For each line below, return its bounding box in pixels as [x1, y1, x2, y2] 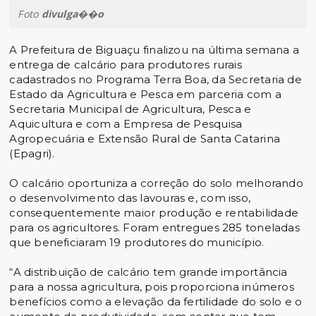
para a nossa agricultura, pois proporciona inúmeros [9, 280, 294, 294]
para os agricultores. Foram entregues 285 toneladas [9, 221, 300, 235]
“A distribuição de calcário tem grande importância [9, 265, 288, 279]
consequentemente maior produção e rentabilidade [9, 206, 299, 220]
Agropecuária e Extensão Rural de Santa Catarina [9, 132, 281, 146]
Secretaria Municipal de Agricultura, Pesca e [9, 102, 252, 116]
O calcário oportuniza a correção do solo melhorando [9, 176, 303, 190]
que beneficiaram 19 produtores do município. [9, 236, 265, 250]
